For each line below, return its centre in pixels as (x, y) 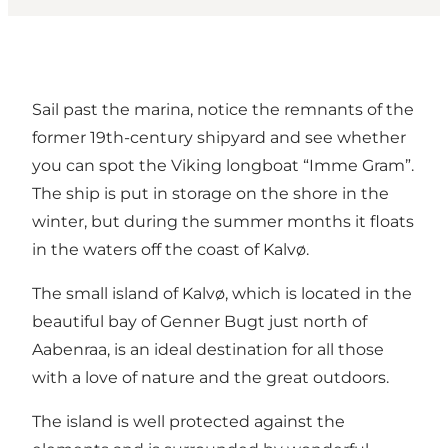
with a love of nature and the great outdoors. (210, 378)
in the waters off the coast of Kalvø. (170, 250)
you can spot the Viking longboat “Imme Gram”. (223, 166)
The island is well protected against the (188, 422)
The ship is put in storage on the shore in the (210, 194)
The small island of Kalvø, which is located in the (222, 294)
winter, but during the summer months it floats (223, 222)
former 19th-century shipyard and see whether (219, 138)
